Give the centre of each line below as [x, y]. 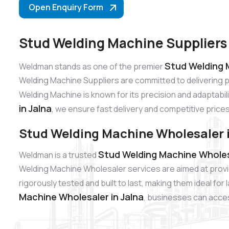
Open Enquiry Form [66, 7]
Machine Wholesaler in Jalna [81, 197]
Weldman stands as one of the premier [92, 66]
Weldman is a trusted [59, 155]
